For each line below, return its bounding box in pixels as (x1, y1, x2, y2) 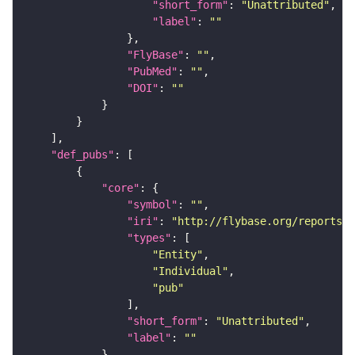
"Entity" (152, 247, 203, 261)
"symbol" (127, 197, 177, 211)
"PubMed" (127, 64, 177, 78)
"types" (127, 231, 171, 244)
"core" (101, 181, 139, 194)
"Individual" (152, 264, 228, 277)
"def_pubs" (51, 147, 114, 161)
